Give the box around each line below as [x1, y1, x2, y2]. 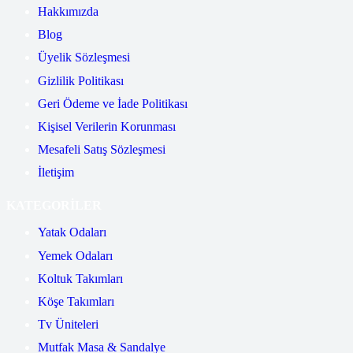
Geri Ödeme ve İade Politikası [38, 96, 188, 110]
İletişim [38, 165, 74, 180]
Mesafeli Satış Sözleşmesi [38, 143, 165, 157]
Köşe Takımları [38, 294, 114, 308]
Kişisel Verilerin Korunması [38, 119, 176, 133]
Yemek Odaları [38, 248, 113, 262]
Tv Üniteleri [38, 318, 98, 332]
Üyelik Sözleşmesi [38, 50, 130, 65]
